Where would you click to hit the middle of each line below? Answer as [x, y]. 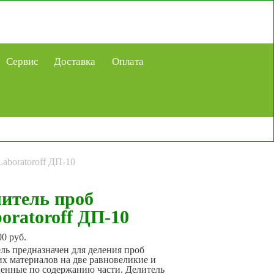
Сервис [23, 61]
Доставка [74, 61]
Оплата [128, 61]
